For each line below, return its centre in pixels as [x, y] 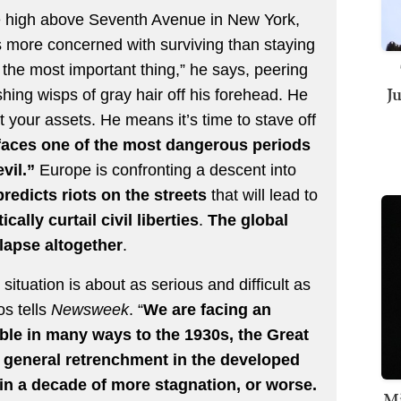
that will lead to [262, 195]
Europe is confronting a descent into [168, 170]
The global [248, 220]
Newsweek [90, 309]
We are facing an [207, 309]
